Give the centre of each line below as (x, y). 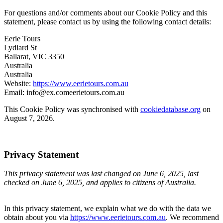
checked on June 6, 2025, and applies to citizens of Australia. (100, 183)
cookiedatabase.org (170, 109)
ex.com (58, 92)
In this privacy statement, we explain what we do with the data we (108, 209)
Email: (15, 92)
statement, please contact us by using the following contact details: (108, 22)
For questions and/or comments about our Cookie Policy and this (106, 13)
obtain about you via (37, 218)
